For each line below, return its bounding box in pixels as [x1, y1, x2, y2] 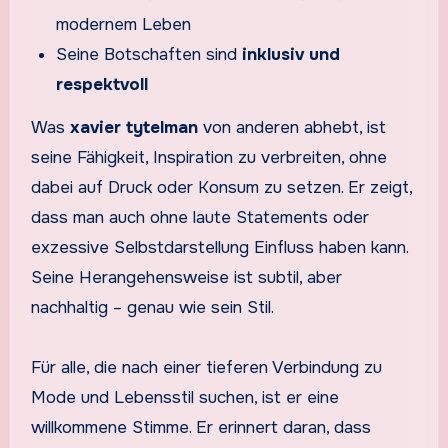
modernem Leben [56, 13, 192, 35]
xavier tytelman [69, 116, 198, 138]
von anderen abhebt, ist [197, 116, 386, 138]
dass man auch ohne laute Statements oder [30, 206, 369, 228]
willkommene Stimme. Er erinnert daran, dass [30, 416, 371, 438]
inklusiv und [242, 43, 341, 65]
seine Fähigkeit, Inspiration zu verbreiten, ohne [30, 146, 387, 168]
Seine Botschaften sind [56, 43, 243, 65]
